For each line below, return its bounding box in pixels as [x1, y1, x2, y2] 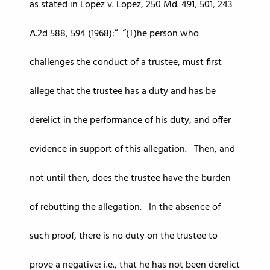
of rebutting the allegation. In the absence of [30, 199, 221, 215]
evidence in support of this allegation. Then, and [30, 142, 235, 157]
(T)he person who [126, 26, 199, 42]
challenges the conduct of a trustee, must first [30, 55, 222, 71]
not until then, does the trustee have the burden [30, 171, 231, 186]
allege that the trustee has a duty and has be [30, 84, 216, 99]
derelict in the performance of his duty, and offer [30, 113, 231, 128]
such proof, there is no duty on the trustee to [30, 228, 218, 244]
